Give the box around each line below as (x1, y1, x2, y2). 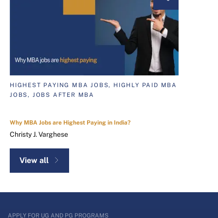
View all (19, 156, 49, 165)
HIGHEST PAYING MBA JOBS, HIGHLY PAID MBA (10, 82, 177, 89)
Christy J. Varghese (10, 130, 68, 139)
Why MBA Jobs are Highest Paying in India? (10, 119, 130, 127)
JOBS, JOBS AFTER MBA (10, 91, 95, 99)
